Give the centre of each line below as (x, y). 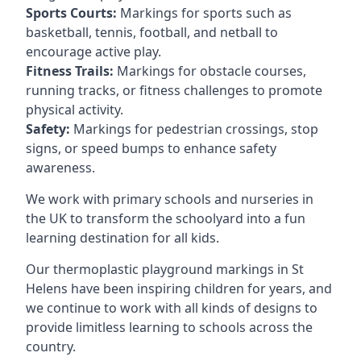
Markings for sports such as (204, 13)
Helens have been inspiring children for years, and (179, 288)
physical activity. (75, 110)
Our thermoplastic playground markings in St (165, 269)
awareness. (60, 168)
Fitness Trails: (70, 71)
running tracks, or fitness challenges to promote (174, 90)
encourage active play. (93, 52)
